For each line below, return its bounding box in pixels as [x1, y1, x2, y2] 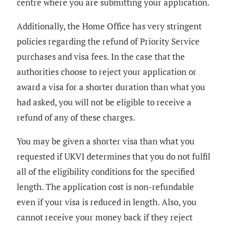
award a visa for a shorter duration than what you [17, 81, 205, 93]
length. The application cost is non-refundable [17, 180, 194, 193]
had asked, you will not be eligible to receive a [17, 96, 192, 108]
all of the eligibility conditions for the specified [17, 165, 195, 177]
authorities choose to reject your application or [17, 65, 197, 78]
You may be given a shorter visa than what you [17, 135, 195, 147]
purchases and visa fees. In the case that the [17, 50, 185, 62]
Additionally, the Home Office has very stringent [17, 20, 202, 32]
